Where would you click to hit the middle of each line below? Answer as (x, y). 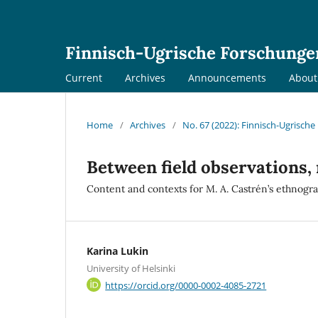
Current (84, 77)
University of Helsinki (131, 268)
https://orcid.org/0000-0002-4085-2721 (186, 285)
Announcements (227, 77)
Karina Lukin (117, 251)
